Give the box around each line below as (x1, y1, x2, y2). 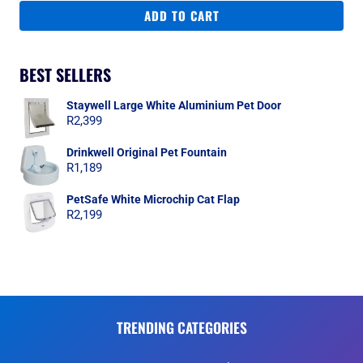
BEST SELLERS (19, 62, 111, 87)
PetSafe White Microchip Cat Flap (66, 192, 240, 206)
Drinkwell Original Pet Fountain (66, 145, 227, 159)
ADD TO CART (143, 6, 220, 24)
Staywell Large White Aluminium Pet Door (66, 98, 281, 112)
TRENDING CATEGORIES (116, 317, 247, 338)
